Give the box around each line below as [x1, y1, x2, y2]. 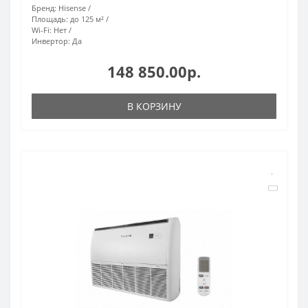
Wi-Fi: [32, 24, 52, 35]
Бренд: [32, 2, 56, 13]
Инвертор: [32, 35, 70, 46]
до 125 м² [70, 13, 104, 24]
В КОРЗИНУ [126, 99, 181, 113]
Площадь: [32, 13, 68, 24]
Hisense [58, 2, 86, 13]
